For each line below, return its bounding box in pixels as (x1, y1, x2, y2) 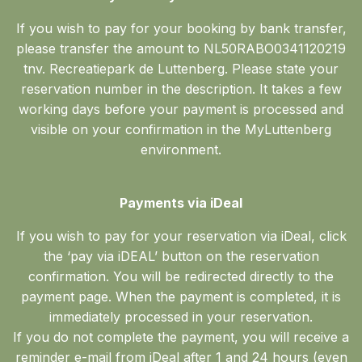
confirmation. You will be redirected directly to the (28, 268, 334, 285)
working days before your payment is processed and (19, 101, 343, 118)
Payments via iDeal (120, 195, 242, 212)
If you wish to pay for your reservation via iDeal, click (15, 228, 347, 245)
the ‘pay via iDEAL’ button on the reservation (43, 248, 319, 265)
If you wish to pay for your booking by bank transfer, (15, 20, 347, 37)
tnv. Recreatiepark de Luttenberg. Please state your (23, 61, 339, 78)
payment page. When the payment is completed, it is (21, 288, 341, 305)
